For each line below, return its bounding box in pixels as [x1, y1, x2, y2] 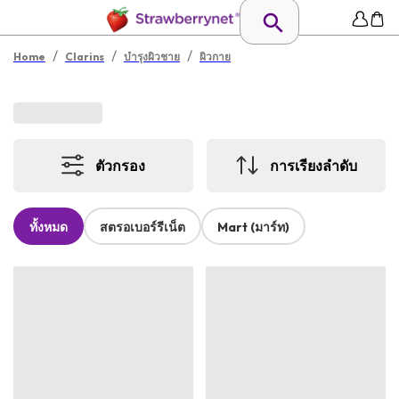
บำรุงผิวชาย [124, 50, 180, 63]
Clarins [65, 50, 104, 63]
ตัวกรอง [95, 156, 146, 175]
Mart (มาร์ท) [217, 219, 289, 236]
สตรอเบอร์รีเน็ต [100, 219, 185, 236]
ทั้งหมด [29, 219, 68, 236]
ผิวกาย [199, 50, 231, 63]
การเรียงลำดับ [269, 156, 357, 175]
